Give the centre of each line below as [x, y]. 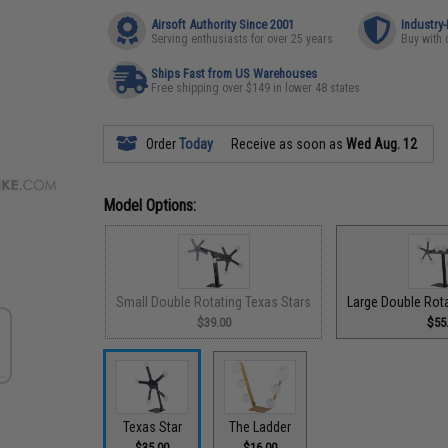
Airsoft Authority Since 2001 [223, 24]
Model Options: [150, 205]
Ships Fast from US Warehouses [234, 73]
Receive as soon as [287, 144]
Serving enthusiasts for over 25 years [242, 39]
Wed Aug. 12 [382, 144]
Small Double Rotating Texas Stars [214, 301]
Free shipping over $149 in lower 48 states [256, 88]
